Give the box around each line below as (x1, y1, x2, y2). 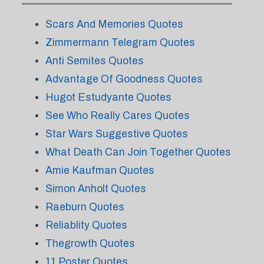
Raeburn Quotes (45, 201, 124, 213)
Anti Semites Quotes (45, 55, 144, 67)
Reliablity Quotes (45, 219, 127, 231)
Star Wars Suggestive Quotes (45, 128, 188, 140)
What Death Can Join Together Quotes (45, 146, 231, 158)
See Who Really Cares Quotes (45, 110, 190, 121)
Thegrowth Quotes (45, 237, 135, 249)
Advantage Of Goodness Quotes (45, 73, 203, 85)
